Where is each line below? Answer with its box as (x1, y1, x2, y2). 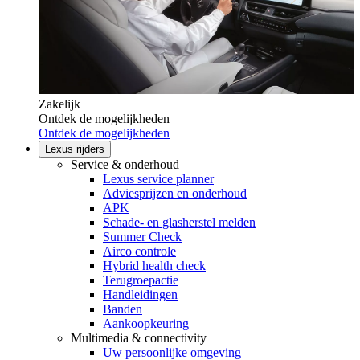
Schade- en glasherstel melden (103, 215, 256, 229)
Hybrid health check (103, 258, 206, 272)
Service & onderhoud (71, 157, 179, 171)
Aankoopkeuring (103, 316, 189, 330)
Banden (103, 301, 142, 316)
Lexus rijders (45, 142, 104, 155)
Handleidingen (103, 287, 178, 301)
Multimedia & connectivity (71, 330, 207, 345)
